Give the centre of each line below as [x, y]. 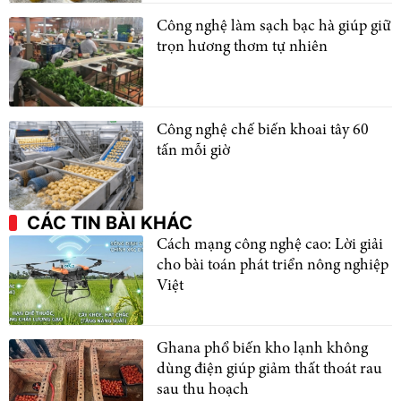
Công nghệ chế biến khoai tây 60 [263, 130]
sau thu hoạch [203, 390]
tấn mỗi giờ [193, 151]
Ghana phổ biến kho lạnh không [262, 349]
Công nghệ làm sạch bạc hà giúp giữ [274, 26]
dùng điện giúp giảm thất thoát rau [269, 369]
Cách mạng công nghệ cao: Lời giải [270, 245]
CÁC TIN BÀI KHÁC [110, 222]
